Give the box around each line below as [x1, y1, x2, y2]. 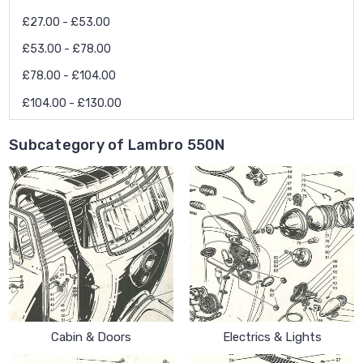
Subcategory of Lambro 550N [9, 135, 225, 154]
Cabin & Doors [51, 329, 131, 344]
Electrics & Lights [222, 329, 322, 344]
